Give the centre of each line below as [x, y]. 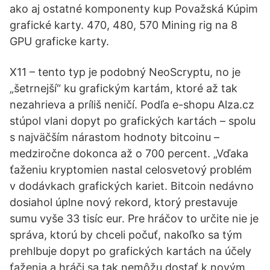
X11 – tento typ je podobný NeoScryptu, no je [125, 72]
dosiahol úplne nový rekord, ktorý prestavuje [124, 202]
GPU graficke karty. [59, 41]
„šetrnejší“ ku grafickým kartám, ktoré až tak [124, 88]
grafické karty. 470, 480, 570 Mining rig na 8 [124, 25]
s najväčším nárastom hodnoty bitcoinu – [115, 137]
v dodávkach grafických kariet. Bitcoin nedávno [132, 186]
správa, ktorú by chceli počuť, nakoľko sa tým [126, 235]
